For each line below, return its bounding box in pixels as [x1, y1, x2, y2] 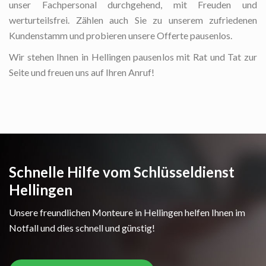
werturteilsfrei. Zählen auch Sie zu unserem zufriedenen [9, 14, 257, 26]
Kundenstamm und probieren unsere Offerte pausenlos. [9, 30, 232, 42]
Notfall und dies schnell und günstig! [9, 222, 155, 234]
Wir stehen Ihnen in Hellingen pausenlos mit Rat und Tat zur [9, 51, 257, 63]
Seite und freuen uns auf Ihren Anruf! [9, 66, 154, 78]
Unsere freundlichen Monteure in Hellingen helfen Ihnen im [9, 207, 245, 218]
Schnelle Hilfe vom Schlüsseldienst [9, 163, 235, 181]
